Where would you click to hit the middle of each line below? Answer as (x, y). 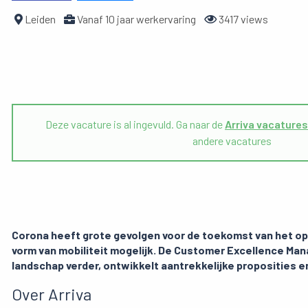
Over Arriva (52, 294)
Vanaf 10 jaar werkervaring (135, 19)
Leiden (39, 19)
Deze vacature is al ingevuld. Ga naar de (135, 124)
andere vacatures (232, 141)
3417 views (242, 19)
